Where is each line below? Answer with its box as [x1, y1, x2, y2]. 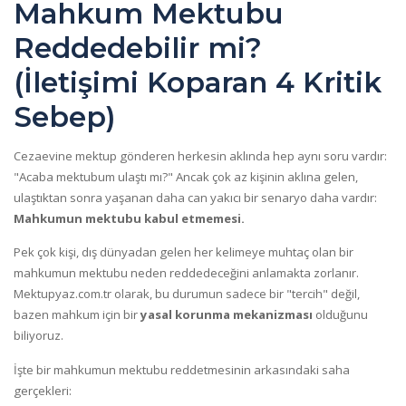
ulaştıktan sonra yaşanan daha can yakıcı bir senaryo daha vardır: [14, 189, 377, 207]
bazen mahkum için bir [14, 306, 140, 324]
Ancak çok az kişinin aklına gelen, [173, 169, 358, 186]
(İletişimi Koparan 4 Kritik [14, 65, 382, 101]
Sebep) [14, 100, 116, 135]
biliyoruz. [14, 327, 63, 344]
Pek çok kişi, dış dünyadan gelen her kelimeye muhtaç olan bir [14, 244, 353, 261]
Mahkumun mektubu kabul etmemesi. [14, 210, 245, 227]
